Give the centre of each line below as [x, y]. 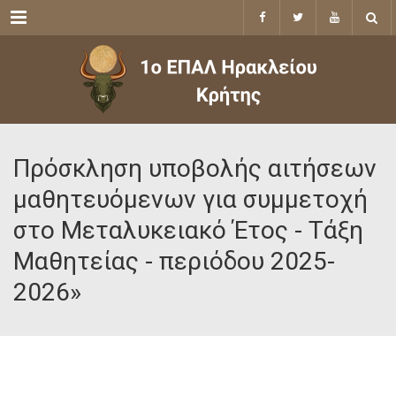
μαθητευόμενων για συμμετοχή [190, 199]
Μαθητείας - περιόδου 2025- [174, 261]
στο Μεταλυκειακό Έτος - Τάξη [188, 230]
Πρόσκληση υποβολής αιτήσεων [195, 168]
